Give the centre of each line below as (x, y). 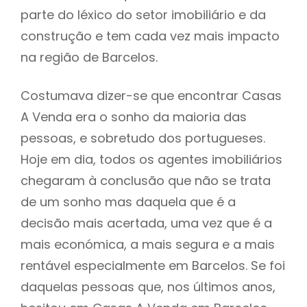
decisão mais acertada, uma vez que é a (146, 223)
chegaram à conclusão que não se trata (146, 180)
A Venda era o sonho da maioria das (134, 116)
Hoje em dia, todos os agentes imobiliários (151, 159)
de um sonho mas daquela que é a (128, 201)
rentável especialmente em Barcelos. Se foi (153, 265)
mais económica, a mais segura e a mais (148, 244)
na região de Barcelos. (91, 57)
